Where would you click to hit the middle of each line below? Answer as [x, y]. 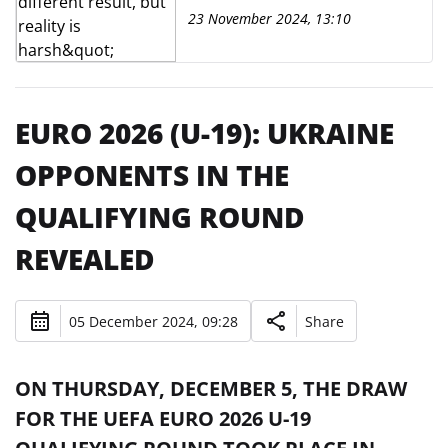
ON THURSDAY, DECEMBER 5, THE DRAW [211, 388]
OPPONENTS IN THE [152, 175]
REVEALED [85, 259]
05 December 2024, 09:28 [153, 321]
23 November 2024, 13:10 [269, 18]
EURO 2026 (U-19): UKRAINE [204, 133]
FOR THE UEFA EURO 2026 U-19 [163, 418]
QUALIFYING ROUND [160, 217]
